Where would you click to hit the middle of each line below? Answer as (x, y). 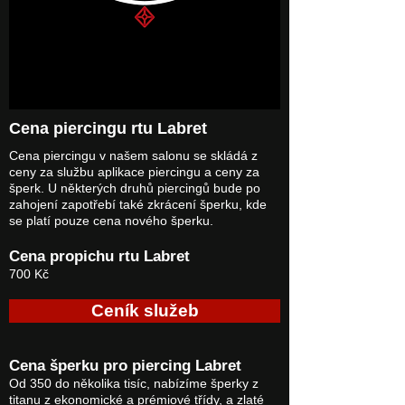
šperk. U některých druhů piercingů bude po (135, 188)
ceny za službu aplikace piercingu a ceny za (134, 172)
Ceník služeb (145, 311)
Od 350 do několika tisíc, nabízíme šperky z (134, 384)
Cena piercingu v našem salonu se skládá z (133, 156)
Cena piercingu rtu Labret (108, 128)
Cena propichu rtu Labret (99, 256)
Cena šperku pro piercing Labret (125, 366)
